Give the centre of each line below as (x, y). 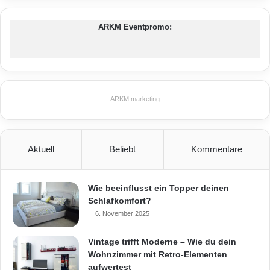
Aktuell (41, 149)
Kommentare (216, 149)
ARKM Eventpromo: (135, 27)
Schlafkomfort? (120, 200)
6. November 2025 (122, 213)
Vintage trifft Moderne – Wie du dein (162, 241)
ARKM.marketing (135, 99)
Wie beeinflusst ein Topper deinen (159, 188)
